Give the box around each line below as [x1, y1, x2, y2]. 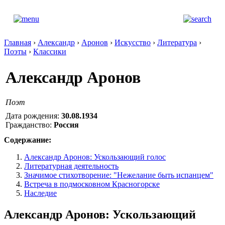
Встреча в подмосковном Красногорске [24, 180, 160, 188]
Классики [33, 47, 66, 56]
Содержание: [4, 136, 51, 144]
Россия [54, 120, 79, 129]
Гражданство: [6, 120, 54, 129]
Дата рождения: [6, 111, 61, 120]
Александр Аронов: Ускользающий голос [24, 153, 166, 161]
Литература [157, 38, 197, 47]
